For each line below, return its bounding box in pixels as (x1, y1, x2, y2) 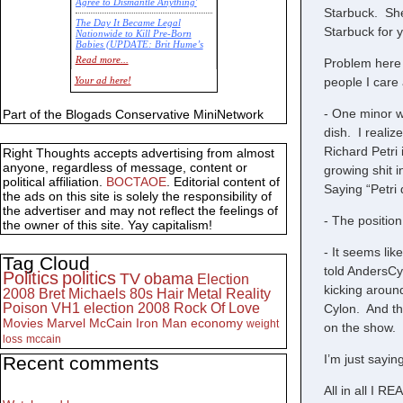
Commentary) (75, 50, 131, 61)
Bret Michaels (39, 286, 126, 302)
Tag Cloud (3, 253, 90, 274)
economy (191, 316, 243, 331)
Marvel (47, 316, 85, 331)
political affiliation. (3, 175, 106, 190)
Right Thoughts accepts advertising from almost (3, 146, 274, 161)
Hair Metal (157, 286, 222, 302)
